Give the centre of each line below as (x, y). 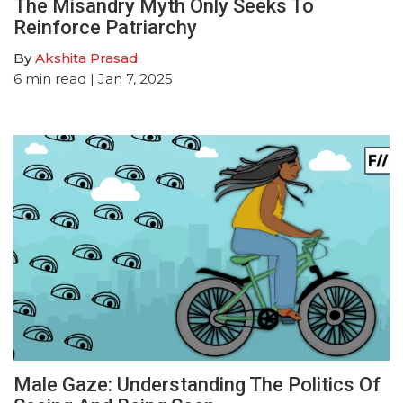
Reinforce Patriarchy (105, 28)
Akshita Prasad (87, 58)
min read (56, 79)
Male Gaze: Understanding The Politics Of (197, 384)
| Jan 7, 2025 (130, 79)
